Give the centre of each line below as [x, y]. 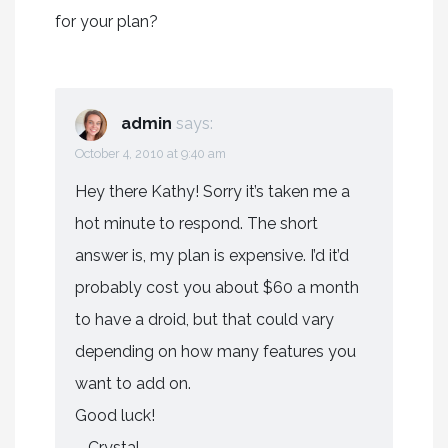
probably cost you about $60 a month [217, 287]
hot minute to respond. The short [196, 223]
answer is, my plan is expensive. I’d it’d [212, 255]
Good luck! [115, 415]
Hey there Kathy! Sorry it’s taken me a [212, 191]
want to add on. [133, 383]
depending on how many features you [215, 351]
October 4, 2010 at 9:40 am [150, 153]
